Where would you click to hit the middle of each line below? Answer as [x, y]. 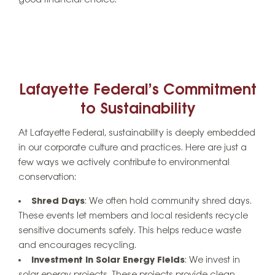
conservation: [47, 177]
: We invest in [212, 260]
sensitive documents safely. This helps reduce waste [130, 230]
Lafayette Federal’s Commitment [137, 91]
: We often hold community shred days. [168, 201]
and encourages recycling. [77, 245]
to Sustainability [137, 110]
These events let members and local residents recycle [133, 216]
